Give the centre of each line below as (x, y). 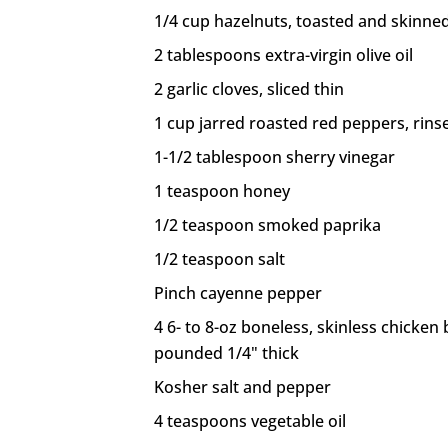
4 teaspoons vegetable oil (250, 420)
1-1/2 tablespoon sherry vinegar (275, 156)
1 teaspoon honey (222, 190)
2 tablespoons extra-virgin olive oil (284, 54)
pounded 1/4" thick (227, 352)
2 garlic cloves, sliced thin (249, 88)
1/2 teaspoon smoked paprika (268, 224)
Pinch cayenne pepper (238, 292)
